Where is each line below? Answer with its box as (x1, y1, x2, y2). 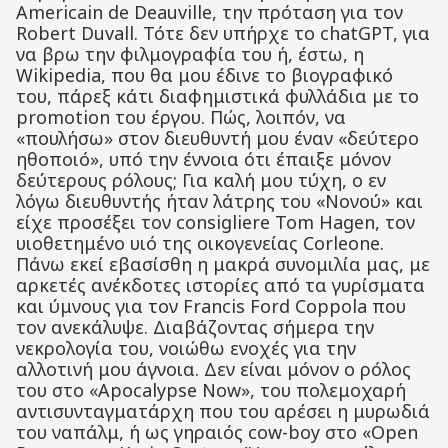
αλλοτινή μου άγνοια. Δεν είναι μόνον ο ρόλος (16, 357, 411, 381)
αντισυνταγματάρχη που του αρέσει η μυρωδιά (16, 399, 430, 423)
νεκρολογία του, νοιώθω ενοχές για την (16, 336, 356, 360)
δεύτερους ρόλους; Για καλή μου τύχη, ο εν (16, 168, 386, 192)
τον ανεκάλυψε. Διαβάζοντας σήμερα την (16, 315, 374, 339)
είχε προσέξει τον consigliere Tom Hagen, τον (16, 210, 415, 234)
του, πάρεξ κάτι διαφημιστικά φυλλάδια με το (16, 84, 419, 108)
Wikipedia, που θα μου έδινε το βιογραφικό (16, 63, 393, 87)
